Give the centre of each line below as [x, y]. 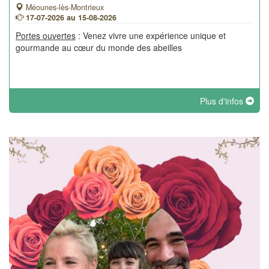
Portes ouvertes [46, 35]
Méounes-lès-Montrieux [64, 7]
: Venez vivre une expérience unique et [151, 35]
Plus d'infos [223, 101]
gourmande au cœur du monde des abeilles [99, 47]
